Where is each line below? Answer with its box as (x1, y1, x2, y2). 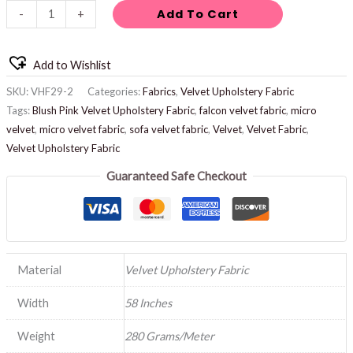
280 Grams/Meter (124, 329, 214, 344)
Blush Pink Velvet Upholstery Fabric (32, 103, 195, 117)
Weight (17, 329, 56, 344)
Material (17, 263, 62, 277)
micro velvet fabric (39, 122, 124, 136)
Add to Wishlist (32, 58, 111, 72)
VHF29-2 (30, 84, 73, 98)
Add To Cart (156, 6, 239, 22)
